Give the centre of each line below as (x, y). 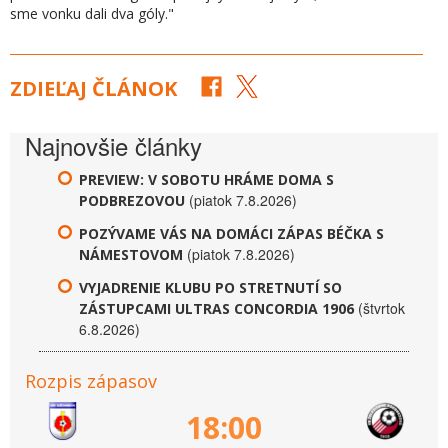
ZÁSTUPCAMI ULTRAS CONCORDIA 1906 (216, 308)
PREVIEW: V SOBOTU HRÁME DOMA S (206, 179)
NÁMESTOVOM (131, 254)
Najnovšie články (113, 145)
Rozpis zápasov (91, 380)
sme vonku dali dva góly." (92, 13)
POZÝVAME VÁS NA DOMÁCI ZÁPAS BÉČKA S (231, 233)
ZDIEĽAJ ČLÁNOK (93, 88)
